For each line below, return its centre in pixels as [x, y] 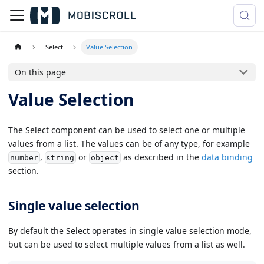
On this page [41, 72]
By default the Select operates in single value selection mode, [130, 230]
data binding [227, 157]
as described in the [161, 157]
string [60, 158]
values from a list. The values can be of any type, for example [129, 143]
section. [24, 171]
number [24, 158]
